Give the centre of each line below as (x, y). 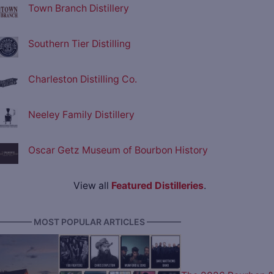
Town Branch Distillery (79, 8)
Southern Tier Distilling (80, 43)
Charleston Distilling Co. (83, 79)
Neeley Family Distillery (81, 114)
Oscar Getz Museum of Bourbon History (118, 150)
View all (92, 185)
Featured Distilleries (157, 185)
